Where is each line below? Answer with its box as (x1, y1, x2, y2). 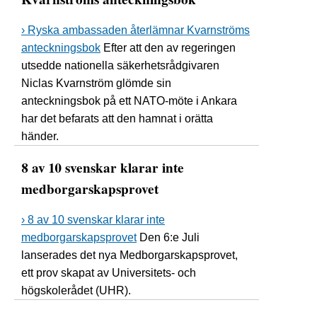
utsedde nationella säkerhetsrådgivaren (21, 59, 219, 71)
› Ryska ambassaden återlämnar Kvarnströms (21, 23, 250, 36)
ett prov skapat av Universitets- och (21, 266, 196, 279)
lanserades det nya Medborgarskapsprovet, (21, 248, 238, 261)
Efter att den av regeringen (100, 41, 236, 54)
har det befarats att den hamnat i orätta (21, 112, 213, 125)
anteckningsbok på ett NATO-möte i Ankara (21, 94, 237, 107)
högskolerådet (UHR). (21, 284, 131, 296)
